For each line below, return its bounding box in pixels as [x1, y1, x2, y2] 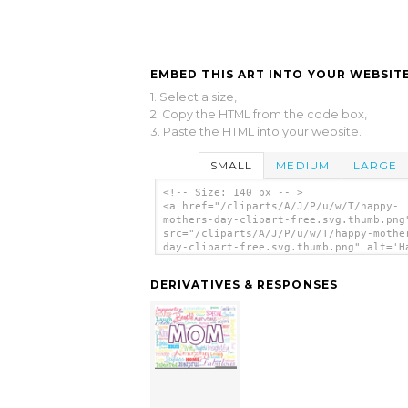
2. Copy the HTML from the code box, [150, 107, 367, 121]
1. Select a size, [150, 89, 237, 104]
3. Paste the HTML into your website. [150, 124, 362, 138]
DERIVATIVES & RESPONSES [150, 278, 338, 292]
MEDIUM [276, 158, 330, 172]
